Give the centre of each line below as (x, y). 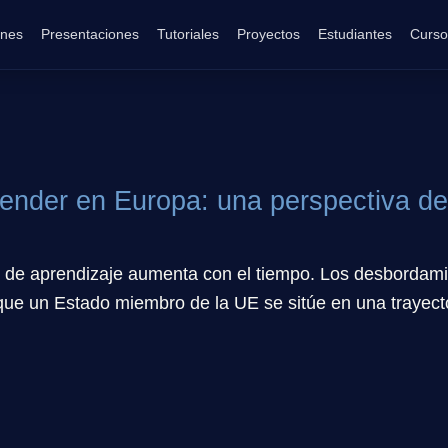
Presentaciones (90, 34)
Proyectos (269, 34)
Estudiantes (355, 34)
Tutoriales (188, 34)
